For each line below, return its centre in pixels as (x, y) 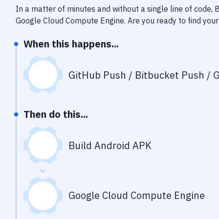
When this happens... (71, 44)
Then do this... (56, 114)
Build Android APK (110, 145)
